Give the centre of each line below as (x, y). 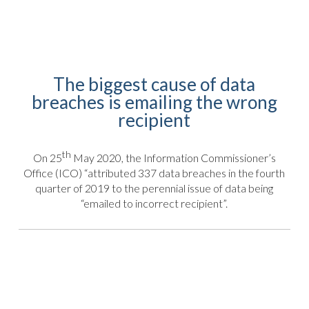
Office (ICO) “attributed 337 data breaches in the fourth (154, 173)
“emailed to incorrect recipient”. (154, 203)
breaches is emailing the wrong (154, 102)
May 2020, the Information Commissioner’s (173, 158)
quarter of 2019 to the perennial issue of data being (154, 188)
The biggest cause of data (154, 84)
